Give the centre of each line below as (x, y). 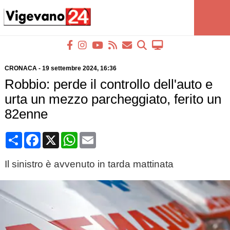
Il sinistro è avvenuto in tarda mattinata (89, 164)
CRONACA (21, 68)
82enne (26, 114)
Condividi (39, 136)
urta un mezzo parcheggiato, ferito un (113, 99)
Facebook (59, 136)
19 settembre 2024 (69, 68)
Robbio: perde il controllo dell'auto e (108, 84)
